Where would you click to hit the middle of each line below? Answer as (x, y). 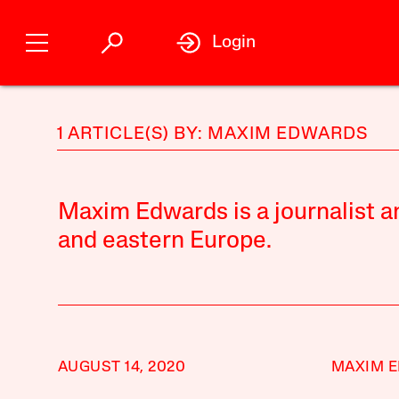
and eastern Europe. (164, 242)
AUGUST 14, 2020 (122, 367)
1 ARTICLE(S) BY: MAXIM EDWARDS (212, 134)
